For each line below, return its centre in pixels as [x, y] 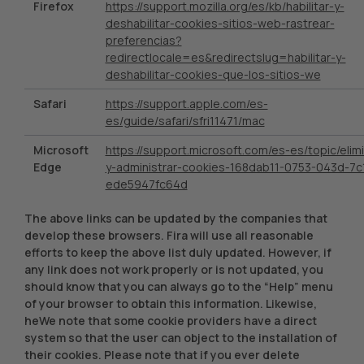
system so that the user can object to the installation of [181, 337]
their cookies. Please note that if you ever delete [162, 354]
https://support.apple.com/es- [186, 103]
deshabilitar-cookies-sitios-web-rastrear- [220, 23]
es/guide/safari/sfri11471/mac [185, 120]
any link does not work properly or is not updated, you [174, 269]
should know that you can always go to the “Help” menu [179, 286]
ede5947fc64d [146, 184]
